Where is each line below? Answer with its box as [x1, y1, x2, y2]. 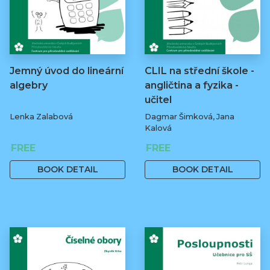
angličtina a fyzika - [145, 79, 239, 91]
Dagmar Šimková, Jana [145, 111, 234, 121]
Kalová [145, 123, 172, 133]
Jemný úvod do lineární [10, 64, 124, 77]
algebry [10, 79, 48, 91]
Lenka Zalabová [10, 111, 73, 121]
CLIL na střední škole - [145, 64, 254, 77]
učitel [145, 93, 172, 105]
